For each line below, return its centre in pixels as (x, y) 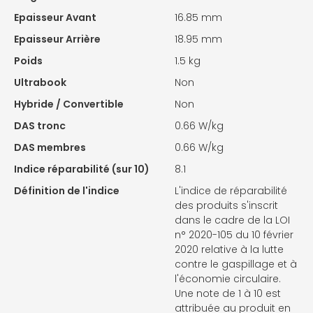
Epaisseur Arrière (57, 39)
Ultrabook (40, 83)
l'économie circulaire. (228, 279)
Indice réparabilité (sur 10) (82, 169)
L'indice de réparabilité (231, 191)
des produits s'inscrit (226, 206)
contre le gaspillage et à (236, 264)
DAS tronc (40, 126)
